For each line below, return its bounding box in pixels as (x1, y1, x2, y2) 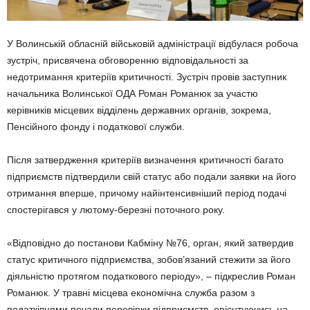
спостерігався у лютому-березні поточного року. (7, 204, 225, 216)
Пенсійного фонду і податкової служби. (7, 121, 185, 133)
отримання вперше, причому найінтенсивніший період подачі (7, 188, 286, 199)
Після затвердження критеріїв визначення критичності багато (7, 154, 284, 166)
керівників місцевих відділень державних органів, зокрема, (7, 104, 271, 116)
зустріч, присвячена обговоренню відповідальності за (7, 55, 248, 66)
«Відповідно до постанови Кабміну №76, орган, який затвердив (7, 237, 293, 249)
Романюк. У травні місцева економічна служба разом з (7, 287, 255, 299)
